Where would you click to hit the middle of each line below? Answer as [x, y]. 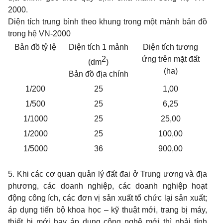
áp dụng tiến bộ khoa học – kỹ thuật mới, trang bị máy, [108, 210]
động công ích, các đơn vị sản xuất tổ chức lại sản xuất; [108, 198]
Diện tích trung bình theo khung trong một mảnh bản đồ [108, 22]
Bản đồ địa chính [98, 74]
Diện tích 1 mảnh [98, 47]
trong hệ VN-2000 [39, 34]
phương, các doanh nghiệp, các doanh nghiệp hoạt [108, 186]
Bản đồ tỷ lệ [35, 47]
